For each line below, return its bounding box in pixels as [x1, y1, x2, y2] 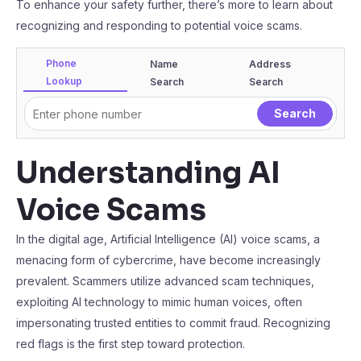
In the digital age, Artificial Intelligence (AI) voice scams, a [16, 232, 320, 246]
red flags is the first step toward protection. [16, 337, 245, 351]
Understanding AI [16, 155, 280, 191]
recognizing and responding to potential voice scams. [16, 19, 302, 32]
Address [249, 58, 292, 70]
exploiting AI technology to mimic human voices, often [16, 295, 302, 309]
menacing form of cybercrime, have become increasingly [16, 253, 321, 267]
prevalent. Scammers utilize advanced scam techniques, [16, 274, 314, 288]
